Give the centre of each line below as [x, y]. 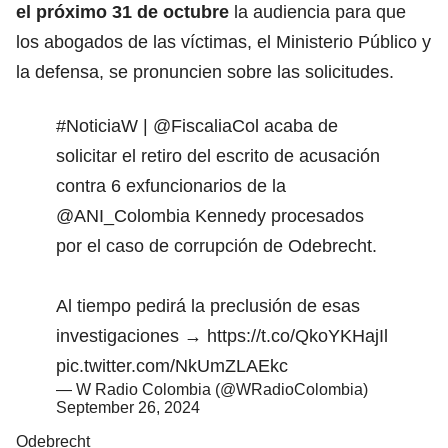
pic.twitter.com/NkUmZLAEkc [172, 365]
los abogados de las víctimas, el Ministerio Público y [223, 41]
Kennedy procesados [277, 215]
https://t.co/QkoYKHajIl [297, 335]
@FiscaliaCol [206, 125]
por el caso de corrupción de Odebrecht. [216, 245]
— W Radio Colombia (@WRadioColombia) [212, 389]
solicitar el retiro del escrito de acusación [218, 155]
